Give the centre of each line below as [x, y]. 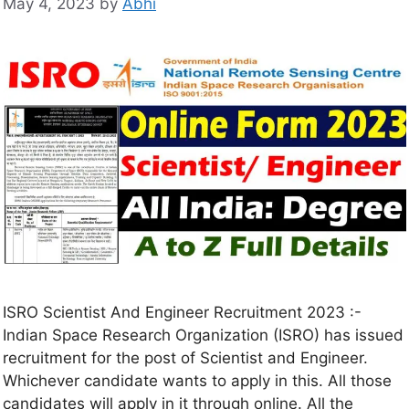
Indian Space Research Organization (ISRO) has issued [203, 335]
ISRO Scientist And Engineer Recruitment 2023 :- [182, 312]
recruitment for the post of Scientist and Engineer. [185, 357]
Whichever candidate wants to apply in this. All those [197, 380]
